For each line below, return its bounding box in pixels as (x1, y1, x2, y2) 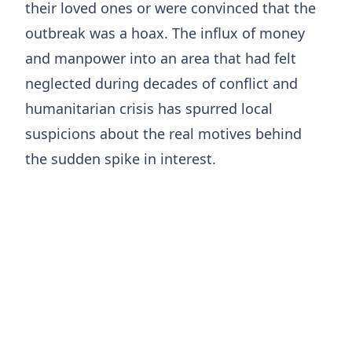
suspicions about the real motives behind (25, 123, 302, 143)
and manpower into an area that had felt (25, 48, 296, 68)
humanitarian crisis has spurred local (25, 98, 273, 118)
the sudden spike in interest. (25, 148, 216, 168)
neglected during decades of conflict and (25, 73, 298, 93)
